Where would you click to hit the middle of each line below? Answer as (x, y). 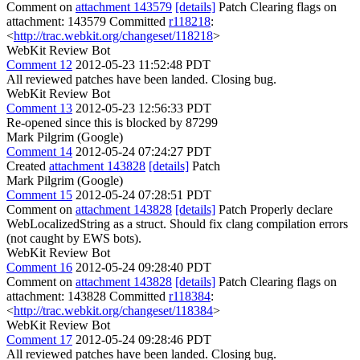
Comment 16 (39, 267)
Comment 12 (39, 65)
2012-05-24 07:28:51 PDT (143, 195)
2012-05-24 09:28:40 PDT (143, 267)
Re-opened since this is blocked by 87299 (112, 123)
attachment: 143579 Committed (88, 21)
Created (28, 166)
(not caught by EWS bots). (74, 238)
